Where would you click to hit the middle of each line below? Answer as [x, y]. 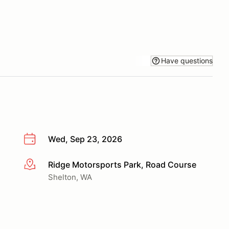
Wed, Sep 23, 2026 [85, 139]
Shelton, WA [70, 177]
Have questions [187, 60]
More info [42, 165]
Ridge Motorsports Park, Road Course [122, 164]
